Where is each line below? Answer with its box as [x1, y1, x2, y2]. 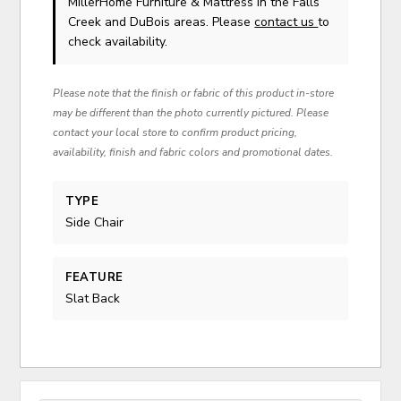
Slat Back [65, 290, 121, 308]
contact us [254, 13, 319, 30]
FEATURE [65, 269, 124, 286]
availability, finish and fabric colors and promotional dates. [53, 144, 334, 159]
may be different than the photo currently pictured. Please [53, 105, 329, 120]
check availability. [68, 32, 168, 50]
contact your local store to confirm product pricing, [53, 124, 298, 140]
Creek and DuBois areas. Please [68, 13, 255, 30]
